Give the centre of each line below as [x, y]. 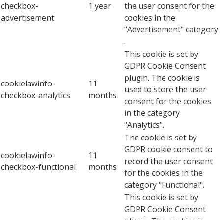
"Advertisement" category [171, 30]
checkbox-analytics [36, 96]
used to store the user [165, 90]
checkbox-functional [38, 167]
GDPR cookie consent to [168, 150]
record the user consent [168, 161]
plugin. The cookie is [162, 78]
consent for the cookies [168, 101]
